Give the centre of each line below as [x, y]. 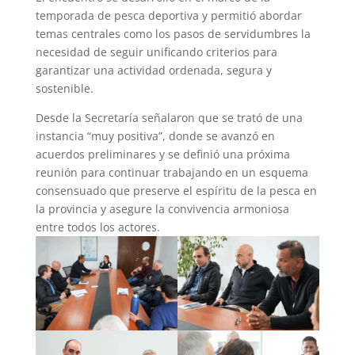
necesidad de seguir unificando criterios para [156, 52]
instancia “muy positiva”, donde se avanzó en [155, 136]
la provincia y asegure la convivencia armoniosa [162, 209]
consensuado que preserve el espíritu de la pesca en [176, 191]
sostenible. [64, 88]
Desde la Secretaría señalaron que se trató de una [169, 118]
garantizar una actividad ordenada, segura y [153, 70]
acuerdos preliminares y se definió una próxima [162, 154]
